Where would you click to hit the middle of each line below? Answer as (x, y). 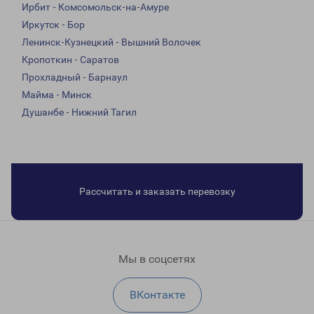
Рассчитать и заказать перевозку (157, 192)
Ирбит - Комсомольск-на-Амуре (95, 7)
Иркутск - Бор (53, 25)
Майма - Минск (57, 95)
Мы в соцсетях (157, 259)
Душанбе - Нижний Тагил (79, 112)
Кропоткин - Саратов (70, 60)
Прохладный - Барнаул (75, 77)
